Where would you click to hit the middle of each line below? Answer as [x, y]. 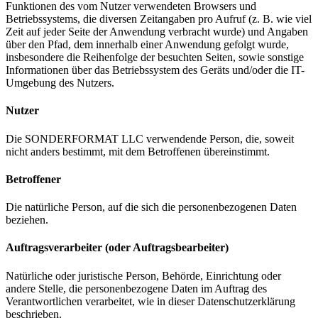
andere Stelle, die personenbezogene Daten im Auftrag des [136, 288]
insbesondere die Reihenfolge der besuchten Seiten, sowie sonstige [155, 57]
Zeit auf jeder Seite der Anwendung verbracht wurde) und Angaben [157, 32]
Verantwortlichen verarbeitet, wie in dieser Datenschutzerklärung [150, 301]
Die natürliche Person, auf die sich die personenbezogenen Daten [151, 207]
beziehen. [27, 220]
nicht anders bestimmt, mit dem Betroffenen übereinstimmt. [138, 151]
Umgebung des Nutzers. [60, 83]
